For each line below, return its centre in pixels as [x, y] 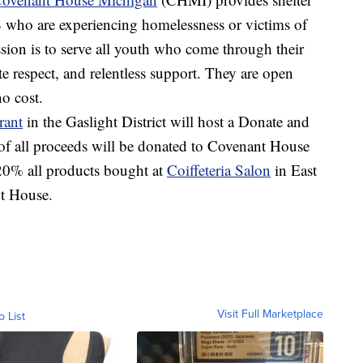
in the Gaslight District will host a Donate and [166, 121]
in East [294, 169]
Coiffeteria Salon [219, 169]
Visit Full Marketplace [270, 313]
